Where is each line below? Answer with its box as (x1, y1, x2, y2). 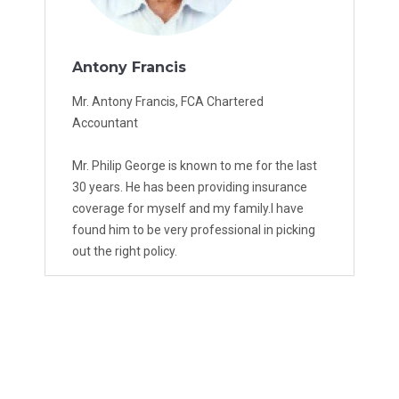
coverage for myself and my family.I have (72, 201, 304, 216)
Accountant (72, 116, 138, 131)
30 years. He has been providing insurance (72, 180, 307, 195)
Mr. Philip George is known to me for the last (72, 159, 317, 174)
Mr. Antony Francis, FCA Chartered (72, 94, 264, 110)
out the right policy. (72, 244, 177, 259)
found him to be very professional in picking (72, 223, 315, 238)
